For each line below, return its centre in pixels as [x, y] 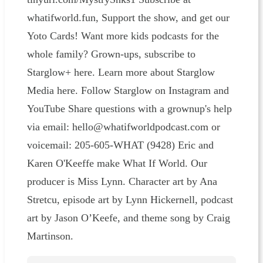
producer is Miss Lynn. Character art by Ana [122, 181]
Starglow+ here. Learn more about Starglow [121, 72]
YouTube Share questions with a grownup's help [129, 108]
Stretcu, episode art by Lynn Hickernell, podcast [130, 199]
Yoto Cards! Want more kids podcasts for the [123, 36]
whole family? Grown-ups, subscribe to [111, 54]
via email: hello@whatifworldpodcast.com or [123, 127]
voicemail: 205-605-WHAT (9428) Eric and [120, 145]
